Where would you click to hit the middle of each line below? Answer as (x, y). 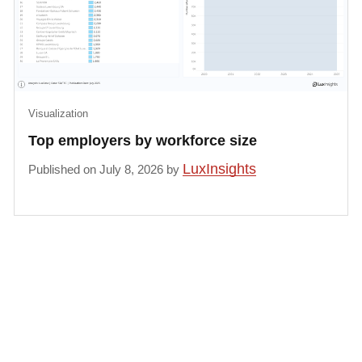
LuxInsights (220, 168)
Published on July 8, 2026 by (106, 169)
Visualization (59, 114)
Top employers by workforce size (143, 141)
